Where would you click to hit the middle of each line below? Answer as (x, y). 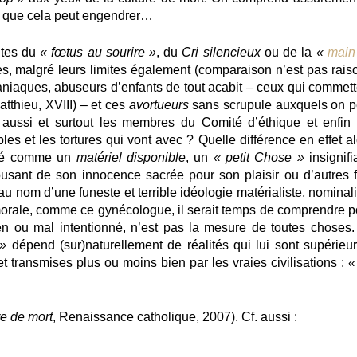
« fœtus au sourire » (98, 52)
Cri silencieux (221, 52)
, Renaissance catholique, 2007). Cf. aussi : (175, 316)
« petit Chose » (259, 157)
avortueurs (159, 104)
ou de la (288, 52)
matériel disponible (131, 157)
